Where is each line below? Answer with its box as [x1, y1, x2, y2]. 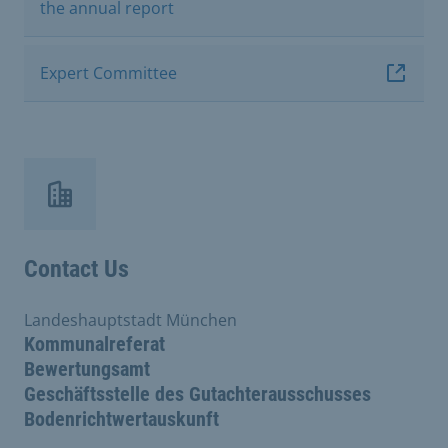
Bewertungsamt [24, 356, 150, 381]
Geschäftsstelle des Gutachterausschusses [24, 381, 371, 406]
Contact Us [24, 254, 129, 283]
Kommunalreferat [24, 331, 165, 356]
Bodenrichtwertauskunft [24, 406, 219, 431]
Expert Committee [40, 61, 177, 84]
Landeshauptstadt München [24, 308, 237, 331]
